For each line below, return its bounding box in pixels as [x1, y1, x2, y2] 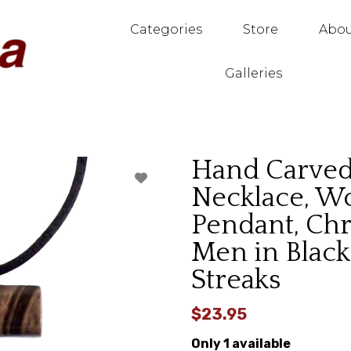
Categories [129, 22, 202, 37]
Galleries [225, 66, 283, 81]
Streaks [191, 265, 280, 295]
